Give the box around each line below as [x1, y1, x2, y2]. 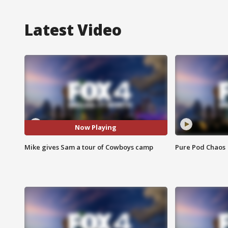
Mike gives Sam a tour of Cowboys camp [24, 142, 153, 152]
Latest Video [24, 19, 122, 40]
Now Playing [75, 123, 117, 132]
